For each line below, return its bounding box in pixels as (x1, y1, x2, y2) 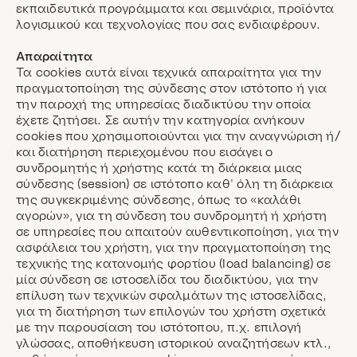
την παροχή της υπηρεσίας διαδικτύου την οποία (16, 96, 312, 111)
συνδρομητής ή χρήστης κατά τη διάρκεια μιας (16, 160, 303, 175)
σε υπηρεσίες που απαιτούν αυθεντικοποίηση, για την (16, 224, 339, 238)
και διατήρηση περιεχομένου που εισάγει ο (16, 144, 273, 159)
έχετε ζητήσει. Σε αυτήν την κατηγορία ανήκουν (16, 112, 305, 127)
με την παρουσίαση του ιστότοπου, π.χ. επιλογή (16, 320, 302, 334)
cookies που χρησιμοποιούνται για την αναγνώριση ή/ (16, 128, 341, 143)
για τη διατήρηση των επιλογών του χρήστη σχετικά (16, 304, 327, 318)
